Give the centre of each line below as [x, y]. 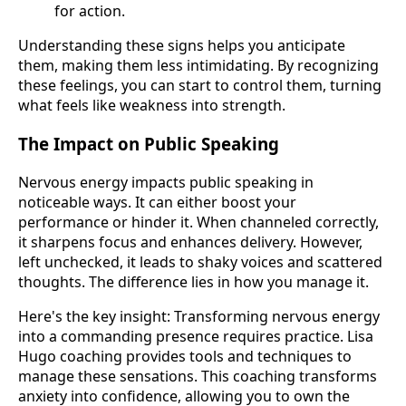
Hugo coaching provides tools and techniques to [185, 356]
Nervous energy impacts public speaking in [166, 182]
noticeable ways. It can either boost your [157, 202]
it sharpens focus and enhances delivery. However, [190, 242]
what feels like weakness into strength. [152, 106]
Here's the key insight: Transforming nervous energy [199, 316]
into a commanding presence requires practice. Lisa [196, 336]
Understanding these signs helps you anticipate [182, 46]
